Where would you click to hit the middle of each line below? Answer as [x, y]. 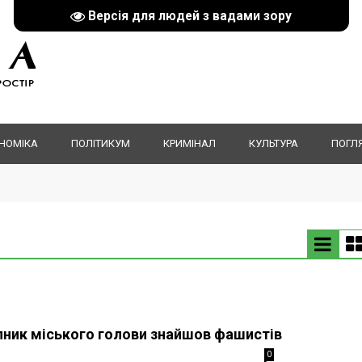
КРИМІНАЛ [189, 143]
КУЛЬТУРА [274, 143]
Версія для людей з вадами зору [190, 16]
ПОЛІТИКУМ [101, 143]
